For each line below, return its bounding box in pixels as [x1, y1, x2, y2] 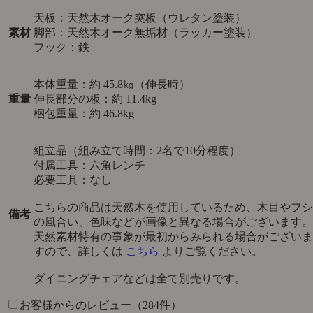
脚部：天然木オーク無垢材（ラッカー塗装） [34, 27, 257, 39]
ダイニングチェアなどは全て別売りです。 [34, 272, 246, 285]
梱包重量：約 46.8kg [34, 108, 134, 120]
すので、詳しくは [34, 245, 126, 258]
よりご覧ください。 [159, 245, 263, 258]
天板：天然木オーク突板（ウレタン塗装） [34, 12, 246, 24]
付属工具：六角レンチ [34, 159, 145, 172]
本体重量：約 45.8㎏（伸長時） [34, 78, 190, 91]
